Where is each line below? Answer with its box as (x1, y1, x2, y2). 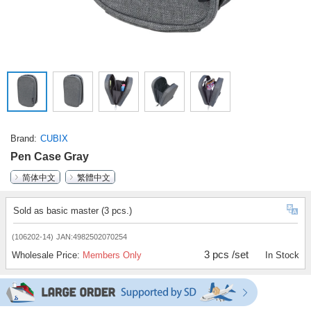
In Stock (264, 250, 299, 261)
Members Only (83, 250, 142, 261)
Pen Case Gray (10, 151, 89, 163)
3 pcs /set (204, 249, 249, 261)
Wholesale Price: (12, 250, 83, 261)
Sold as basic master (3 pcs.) (13, 205, 132, 217)
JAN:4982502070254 (56, 233, 127, 242)
